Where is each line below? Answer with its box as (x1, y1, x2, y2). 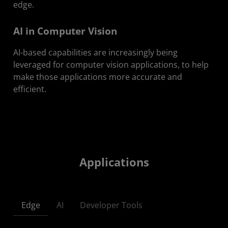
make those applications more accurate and (13, 71, 182, 83)
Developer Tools (80, 199, 142, 211)
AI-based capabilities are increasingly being (13, 47, 178, 59)
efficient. (13, 83, 46, 95)
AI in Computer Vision (13, 24, 117, 38)
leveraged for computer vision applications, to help (13, 59, 209, 71)
